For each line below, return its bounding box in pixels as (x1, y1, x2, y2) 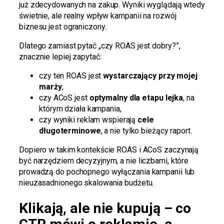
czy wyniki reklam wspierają (39, 114, 138, 124)
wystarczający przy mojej (103, 70, 197, 80)
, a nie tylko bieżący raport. (100, 125, 192, 135)
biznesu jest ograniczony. (19, 21, 106, 31)
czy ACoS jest (39, 92, 89, 102)
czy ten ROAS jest (39, 70, 103, 80)
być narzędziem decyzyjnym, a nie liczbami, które (19, 155, 189, 165)
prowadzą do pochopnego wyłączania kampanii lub (19, 166, 195, 176)
